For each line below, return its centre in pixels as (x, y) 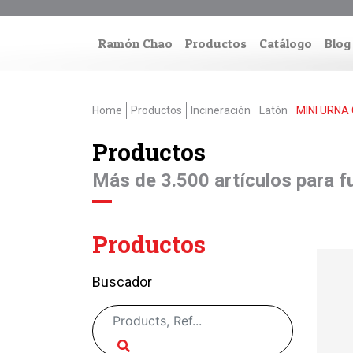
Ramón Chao (136, 43)
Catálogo (286, 43)
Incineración (221, 110)
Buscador (122, 282)
